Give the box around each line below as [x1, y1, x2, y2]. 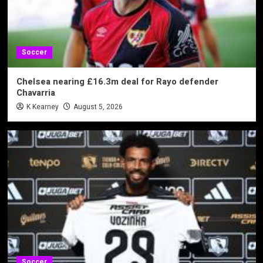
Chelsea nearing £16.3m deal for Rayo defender [16, 75, 218, 88]
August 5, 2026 [73, 101, 123, 112]
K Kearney [26, 101, 59, 112]
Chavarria [16, 86, 55, 99]
